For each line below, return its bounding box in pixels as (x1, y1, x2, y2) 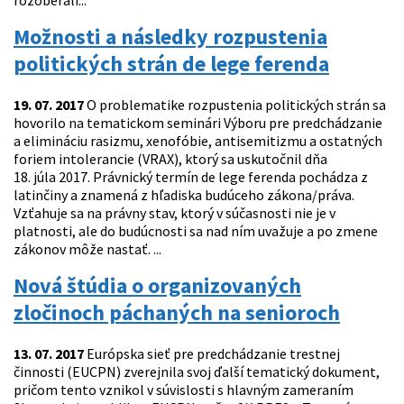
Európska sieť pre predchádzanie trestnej (84, 344, 340, 363)
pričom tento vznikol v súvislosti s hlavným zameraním (14, 381, 353, 399)
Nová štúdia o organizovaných (14, 271, 301, 300)
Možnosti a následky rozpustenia (14, 23, 327, 51)
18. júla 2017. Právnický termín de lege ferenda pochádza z (14, 168, 368, 187)
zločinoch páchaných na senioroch (14, 298, 340, 327)
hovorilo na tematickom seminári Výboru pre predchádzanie (14, 114, 382, 133)
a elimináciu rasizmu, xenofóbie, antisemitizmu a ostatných (14, 132, 382, 151)
